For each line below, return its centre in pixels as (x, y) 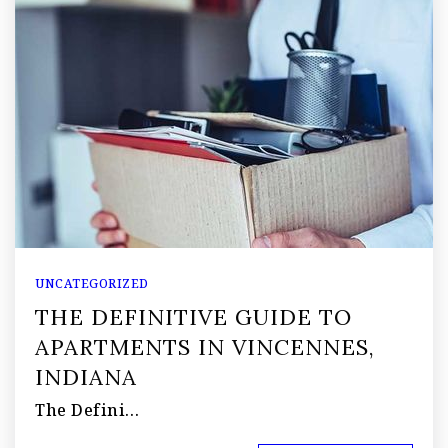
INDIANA (86, 376)
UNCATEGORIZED (92, 283)
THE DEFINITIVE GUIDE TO (193, 316)
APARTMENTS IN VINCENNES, (205, 346)
